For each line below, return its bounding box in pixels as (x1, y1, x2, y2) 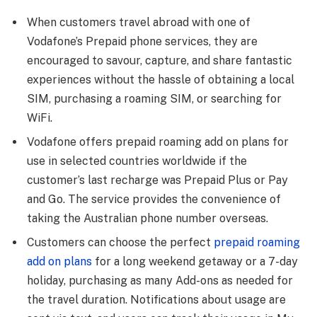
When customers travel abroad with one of (27, 16, 250, 30)
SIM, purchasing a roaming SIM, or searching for (27, 92, 282, 106)
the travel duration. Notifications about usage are (27, 293, 286, 307)
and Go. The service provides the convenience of (27, 192, 281, 207)
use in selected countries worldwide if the (27, 154, 247, 168)
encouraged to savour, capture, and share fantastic (27, 54, 292, 68)
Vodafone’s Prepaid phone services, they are (27, 35, 258, 49)
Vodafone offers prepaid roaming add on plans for (27, 135, 289, 149)
